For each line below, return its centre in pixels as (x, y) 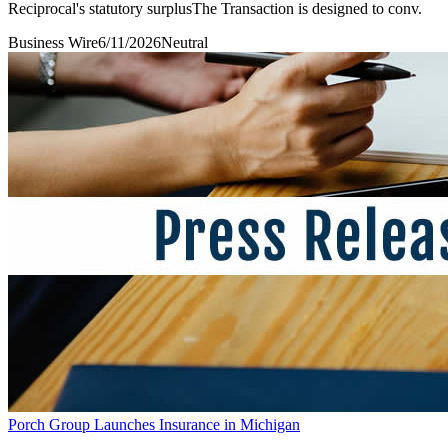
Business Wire (53, 42)
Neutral (184, 42)
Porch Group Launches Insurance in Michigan (154, 424)
